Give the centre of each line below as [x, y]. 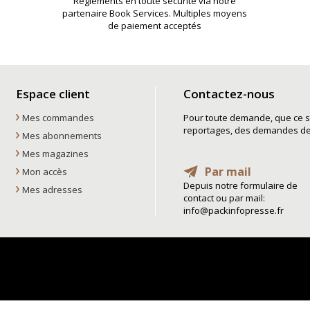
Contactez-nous [229, 93]
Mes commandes [58, 117]
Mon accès [44, 171]
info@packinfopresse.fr [234, 210]
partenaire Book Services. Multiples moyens [155, 13]
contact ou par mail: [224, 198]
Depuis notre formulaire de [240, 185]
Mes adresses [52, 189]
